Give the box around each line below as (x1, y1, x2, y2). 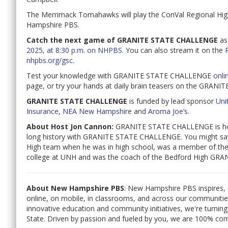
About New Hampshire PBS (26, 183, 124, 193)
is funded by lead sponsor (127, 96, 216, 106)
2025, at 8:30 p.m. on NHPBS (26, 45, 122, 55)
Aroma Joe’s (148, 106, 188, 116)
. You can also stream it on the (122, 45, 225, 55)
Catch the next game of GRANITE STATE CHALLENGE (26, 35, 218, 45)
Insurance (26, 106, 59, 116)
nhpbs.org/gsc (26, 55, 73, 65)
